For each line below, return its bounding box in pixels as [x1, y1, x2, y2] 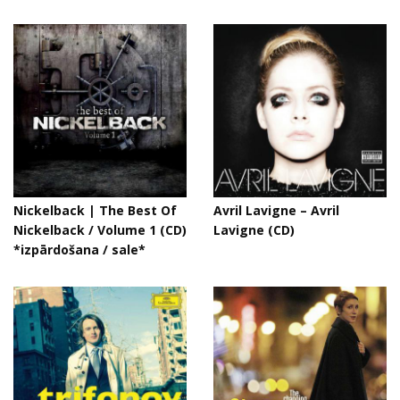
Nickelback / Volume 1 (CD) [13, 221, 187, 238]
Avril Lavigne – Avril [213, 202, 339, 219]
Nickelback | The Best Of [13, 202, 177, 219]
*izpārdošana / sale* [13, 241, 146, 258]
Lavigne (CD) [213, 221, 295, 238]
